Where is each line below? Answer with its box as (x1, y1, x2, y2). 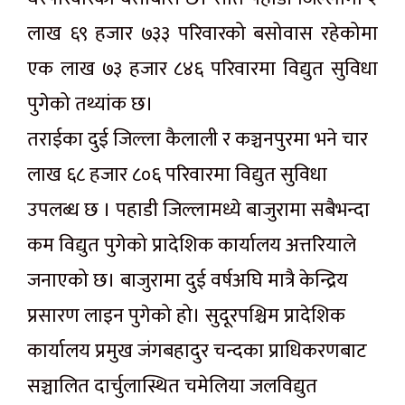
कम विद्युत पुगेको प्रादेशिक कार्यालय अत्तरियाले (27, 229, 356, 263)
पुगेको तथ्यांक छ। (27, 88, 154, 122)
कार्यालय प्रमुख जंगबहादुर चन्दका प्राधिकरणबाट (27, 334, 367, 369)
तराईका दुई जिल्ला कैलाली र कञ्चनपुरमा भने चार (27, 123, 368, 157)
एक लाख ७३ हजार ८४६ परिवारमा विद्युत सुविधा (27, 52, 378, 87)
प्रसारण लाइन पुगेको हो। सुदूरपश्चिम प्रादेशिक (27, 299, 345, 334)
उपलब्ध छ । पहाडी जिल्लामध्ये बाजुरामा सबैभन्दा (27, 193, 370, 228)
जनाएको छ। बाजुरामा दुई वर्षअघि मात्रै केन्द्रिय (27, 264, 348, 298)
